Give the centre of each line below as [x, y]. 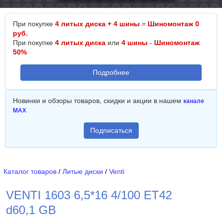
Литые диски [83, 171]
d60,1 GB [31, 210]
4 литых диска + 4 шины [97, 24]
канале [194, 101]
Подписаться [111, 130]
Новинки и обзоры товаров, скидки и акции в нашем [98, 101]
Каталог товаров [30, 171]
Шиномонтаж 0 [173, 24]
